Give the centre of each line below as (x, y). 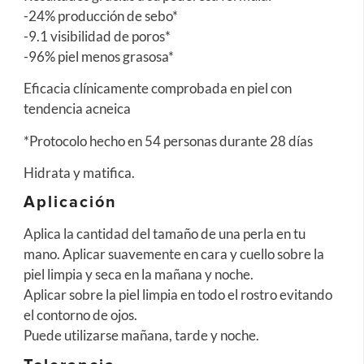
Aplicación (70, 203)
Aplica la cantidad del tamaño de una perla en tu (164, 234)
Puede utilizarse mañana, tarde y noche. (141, 336)
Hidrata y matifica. (79, 173)
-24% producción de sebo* (100, 15)
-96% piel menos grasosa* (98, 56)
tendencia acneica (77, 109)
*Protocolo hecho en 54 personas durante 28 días (168, 141)
